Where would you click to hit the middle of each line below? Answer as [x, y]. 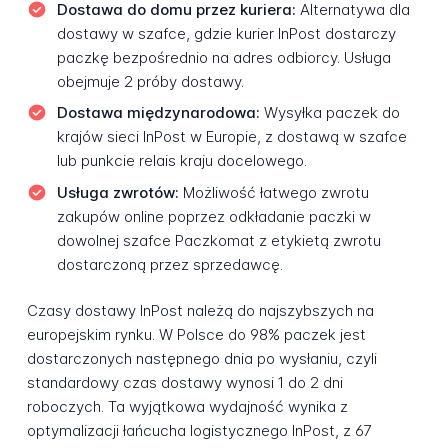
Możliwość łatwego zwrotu [273, 192]
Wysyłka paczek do [329, 113]
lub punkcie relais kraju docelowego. [181, 161]
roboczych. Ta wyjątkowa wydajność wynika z [187, 407]
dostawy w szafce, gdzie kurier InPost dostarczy [226, 33]
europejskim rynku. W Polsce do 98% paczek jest [196, 335]
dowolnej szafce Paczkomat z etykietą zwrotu [218, 240]
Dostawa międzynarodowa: [158, 113]
